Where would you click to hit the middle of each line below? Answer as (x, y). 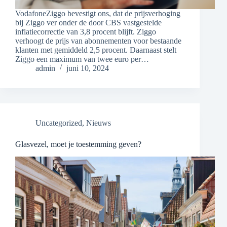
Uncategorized (59, 123)
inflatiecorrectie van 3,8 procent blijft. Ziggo (86, 32)
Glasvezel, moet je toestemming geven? (78, 144)
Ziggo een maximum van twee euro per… (82, 59)
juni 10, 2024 (88, 68)
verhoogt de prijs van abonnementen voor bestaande (98, 41)
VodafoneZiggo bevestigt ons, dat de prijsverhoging (98, 14)
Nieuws (99, 123)
